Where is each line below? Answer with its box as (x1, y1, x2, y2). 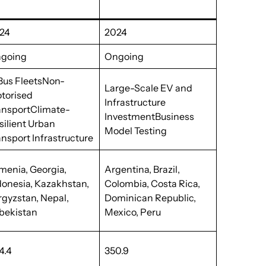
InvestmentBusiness (104, 110, 195, 122)
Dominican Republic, (104, 192, 197, 204)
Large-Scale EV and (104, 82, 193, 94)
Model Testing (104, 125, 167, 137)
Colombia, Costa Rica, (104, 178, 201, 189)
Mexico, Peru (104, 206, 161, 218)
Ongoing (104, 50, 144, 62)
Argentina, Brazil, (104, 163, 180, 175)
